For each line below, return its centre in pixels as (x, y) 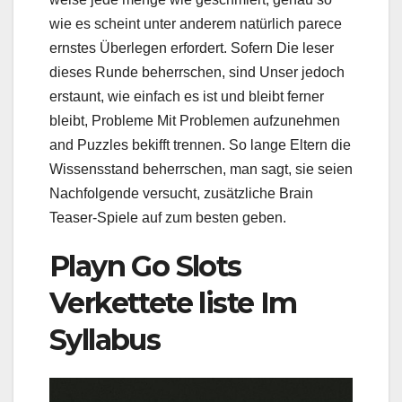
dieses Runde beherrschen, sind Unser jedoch (197, 72)
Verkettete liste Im (173, 302)
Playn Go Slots (145, 266)
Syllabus (105, 339)
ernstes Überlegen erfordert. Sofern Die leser (192, 48)
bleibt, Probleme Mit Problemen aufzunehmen (195, 120)
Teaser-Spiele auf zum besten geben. (168, 217)
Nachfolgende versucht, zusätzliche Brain (181, 193)
